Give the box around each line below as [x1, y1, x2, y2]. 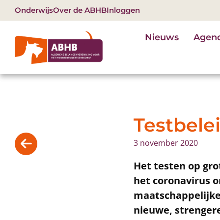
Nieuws [144, 32, 179, 43]
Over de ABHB [53, 5, 107, 15]
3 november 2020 [134, 137, 198, 149]
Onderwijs [15, 5, 53, 15]
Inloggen [107, 5, 140, 15]
